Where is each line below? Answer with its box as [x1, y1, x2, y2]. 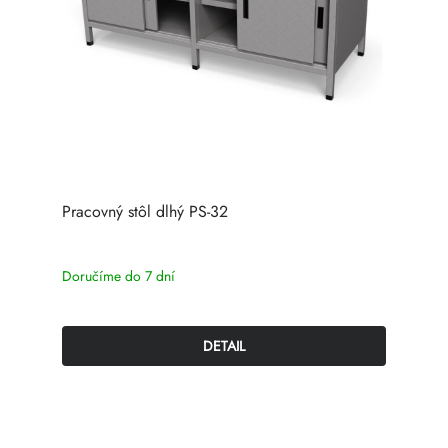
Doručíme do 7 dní [62, 266, 175, 287]
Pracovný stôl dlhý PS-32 [62, 200, 228, 224]
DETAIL [203, 336, 245, 357]
